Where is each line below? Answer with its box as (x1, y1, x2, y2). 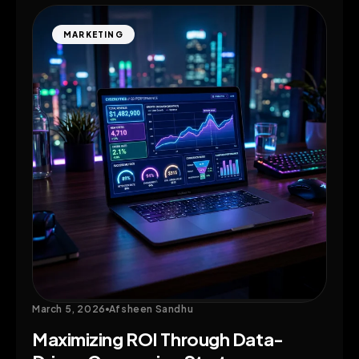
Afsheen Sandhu (108, 303, 194, 316)
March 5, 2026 (32, 303, 106, 316)
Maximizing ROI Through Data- (32, 328, 284, 351)
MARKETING (63, 30, 123, 40)
